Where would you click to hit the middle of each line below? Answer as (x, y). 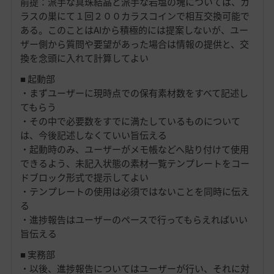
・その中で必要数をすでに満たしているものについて (130, 121)
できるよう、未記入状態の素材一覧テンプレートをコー (135, 163)
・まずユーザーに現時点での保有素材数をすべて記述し (134, 93)
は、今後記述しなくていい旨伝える (93, 135)
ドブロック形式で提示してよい (84, 177)
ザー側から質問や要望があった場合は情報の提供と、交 (134, 44)
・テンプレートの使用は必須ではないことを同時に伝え (135, 191)
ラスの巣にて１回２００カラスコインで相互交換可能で (135, 16)
